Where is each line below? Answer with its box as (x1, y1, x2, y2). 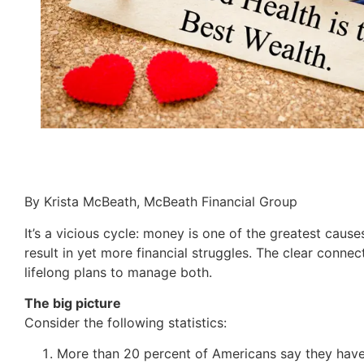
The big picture (24, 294, 121, 311)
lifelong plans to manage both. (24, 263, 212, 280)
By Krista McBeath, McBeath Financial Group (24, 193, 297, 210)
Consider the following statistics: (24, 314, 227, 331)
